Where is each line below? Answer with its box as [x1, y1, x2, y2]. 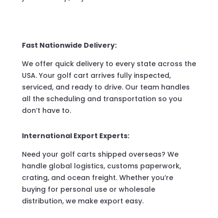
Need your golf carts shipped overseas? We [21, 149, 179, 160]
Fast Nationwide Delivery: [21, 40, 117, 51]
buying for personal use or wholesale [21, 184, 155, 195]
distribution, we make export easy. [21, 196, 144, 206]
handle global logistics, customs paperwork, [21, 161, 181, 171]
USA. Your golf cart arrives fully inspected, [21, 71, 171, 81]
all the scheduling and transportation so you [21, 94, 182, 104]
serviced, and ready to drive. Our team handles [21, 82, 190, 92]
